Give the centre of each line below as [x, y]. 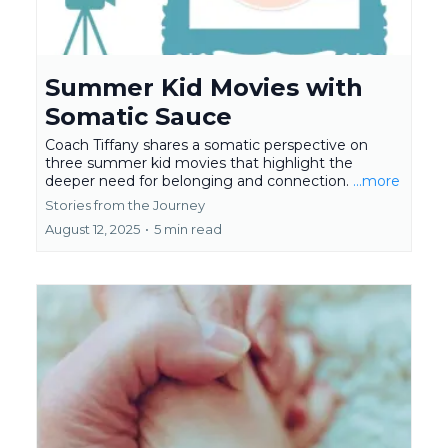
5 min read [188, 229]
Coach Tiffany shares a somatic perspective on [206, 145]
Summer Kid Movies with [204, 88]
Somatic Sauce [138, 117]
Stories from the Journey [125, 205]
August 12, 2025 [92, 229]
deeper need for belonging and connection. [199, 181]
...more [376, 181]
